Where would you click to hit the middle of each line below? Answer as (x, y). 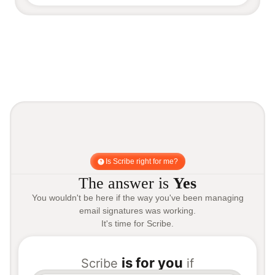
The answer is (126, 184)
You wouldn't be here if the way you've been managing (137, 198)
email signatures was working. (137, 211)
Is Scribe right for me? (141, 162)
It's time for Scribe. (137, 224)
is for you (152, 263)
